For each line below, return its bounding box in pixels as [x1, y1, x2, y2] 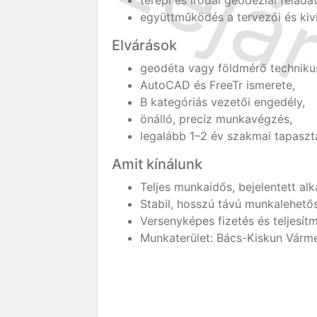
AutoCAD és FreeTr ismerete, [140, 78, 295, 92]
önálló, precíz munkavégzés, [140, 112, 292, 126]
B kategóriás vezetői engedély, [140, 95, 305, 109]
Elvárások [112, 37, 177, 54]
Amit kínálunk [112, 156, 202, 173]
